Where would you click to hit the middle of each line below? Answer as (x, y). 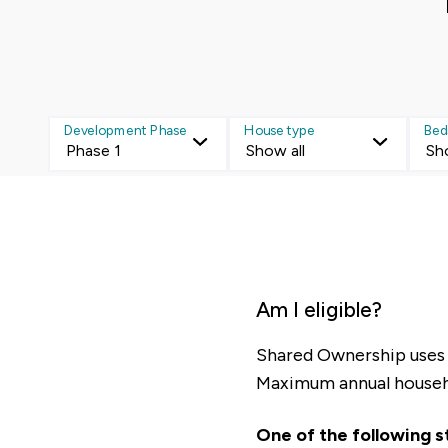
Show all (275, 150)
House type (279, 130)
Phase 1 (93, 150)
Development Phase (125, 130)
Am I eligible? (319, 309)
